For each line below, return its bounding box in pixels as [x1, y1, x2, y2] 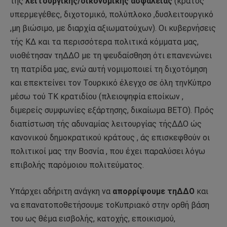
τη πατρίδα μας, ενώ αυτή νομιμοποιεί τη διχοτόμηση [10, 64, 207, 74]
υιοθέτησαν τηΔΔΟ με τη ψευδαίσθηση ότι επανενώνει [10, 51, 212, 61]
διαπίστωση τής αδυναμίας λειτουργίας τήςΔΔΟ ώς [10, 119, 202, 129]
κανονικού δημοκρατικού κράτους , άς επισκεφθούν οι [10, 133, 210, 143]
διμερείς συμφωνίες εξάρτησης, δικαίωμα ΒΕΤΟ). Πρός [10, 105, 214, 116]
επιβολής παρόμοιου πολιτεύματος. [10, 160, 144, 170]
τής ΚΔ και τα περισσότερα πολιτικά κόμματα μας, [10, 37, 199, 47]
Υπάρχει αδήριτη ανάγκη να [10, 186, 112, 196]
